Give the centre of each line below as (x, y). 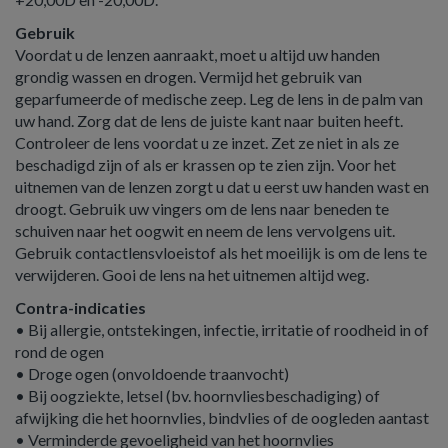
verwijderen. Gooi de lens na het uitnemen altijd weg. (192, 274)
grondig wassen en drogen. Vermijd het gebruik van (188, 76)
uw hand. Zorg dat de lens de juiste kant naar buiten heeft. (209, 120)
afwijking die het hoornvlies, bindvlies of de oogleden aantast (222, 417)
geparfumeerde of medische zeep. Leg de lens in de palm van (219, 98)
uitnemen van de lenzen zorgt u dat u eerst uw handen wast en (222, 186)
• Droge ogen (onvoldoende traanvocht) (152, 373)
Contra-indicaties (80, 307)
